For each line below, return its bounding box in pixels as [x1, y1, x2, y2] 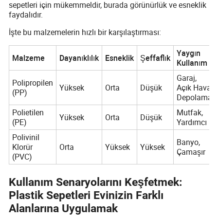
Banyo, [176, 137, 200, 148]
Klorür [12, 142, 33, 153]
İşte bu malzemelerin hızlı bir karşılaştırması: [9, 27, 162, 38]
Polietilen [12, 107, 44, 118]
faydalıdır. [9, 9, 43, 20]
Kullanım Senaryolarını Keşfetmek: [9, 176, 182, 189]
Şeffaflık [140, 53, 170, 64]
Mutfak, [176, 107, 203, 118]
